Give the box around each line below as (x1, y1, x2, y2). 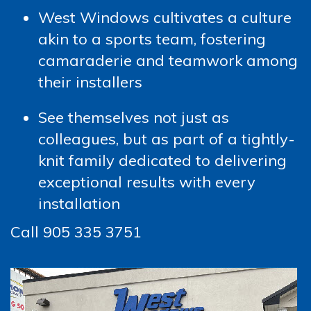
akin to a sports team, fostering (38, 29, 266, 49)
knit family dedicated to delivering (38, 151, 287, 171)
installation (38, 194, 120, 214)
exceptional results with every (38, 172, 255, 192)
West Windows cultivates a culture (38, 8, 292, 28)
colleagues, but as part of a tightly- (38, 129, 295, 149)
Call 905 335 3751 (10, 222, 142, 242)
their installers (38, 72, 142, 92)
